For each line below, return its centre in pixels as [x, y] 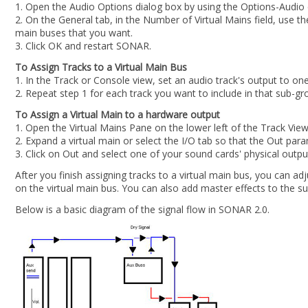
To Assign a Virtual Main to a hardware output [118, 114]
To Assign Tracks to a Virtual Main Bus [101, 67]
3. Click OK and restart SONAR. [83, 46]
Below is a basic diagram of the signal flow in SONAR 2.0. [142, 209]
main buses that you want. [74, 33]
